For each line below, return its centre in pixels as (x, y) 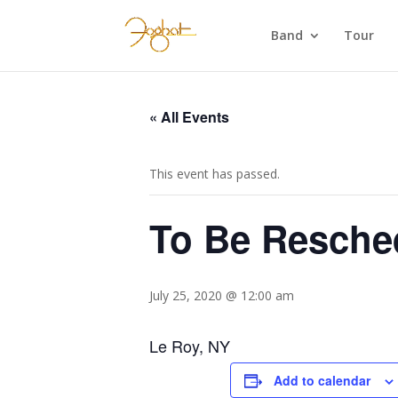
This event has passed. (215, 174)
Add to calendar (322, 380)
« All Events (189, 117)
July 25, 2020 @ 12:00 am (222, 295)
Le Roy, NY (190, 346)
